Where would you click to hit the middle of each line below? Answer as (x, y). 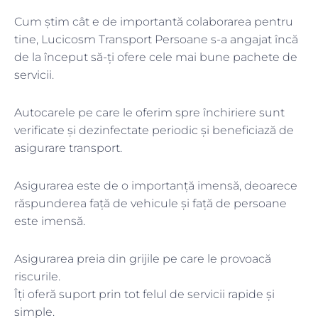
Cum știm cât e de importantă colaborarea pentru (154, 22)
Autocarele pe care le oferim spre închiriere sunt (149, 113)
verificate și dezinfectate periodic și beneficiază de (154, 131)
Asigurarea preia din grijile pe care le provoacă (143, 259)
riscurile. (37, 277)
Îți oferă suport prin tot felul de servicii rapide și (144, 295)
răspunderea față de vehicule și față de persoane (150, 204)
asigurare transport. (70, 148)
